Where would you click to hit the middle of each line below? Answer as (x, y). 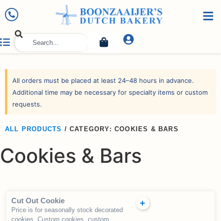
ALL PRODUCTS (34, 129)
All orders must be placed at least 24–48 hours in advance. (103, 81)
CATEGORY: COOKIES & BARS (124, 129)
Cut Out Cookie (38, 201)
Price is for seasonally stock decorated (67, 210)
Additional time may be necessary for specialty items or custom (110, 92)
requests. (27, 104)
